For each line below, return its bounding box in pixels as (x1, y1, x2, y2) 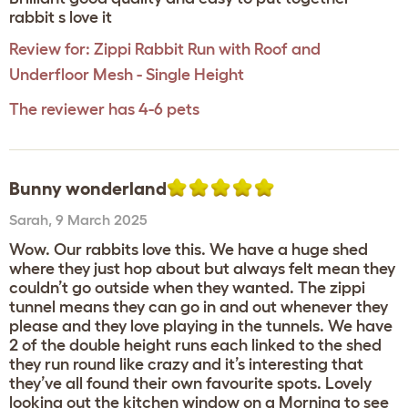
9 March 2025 (56, 211, 148, 228)
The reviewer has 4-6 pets (9, 100, 199, 118)
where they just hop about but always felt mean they (9, 260, 395, 278)
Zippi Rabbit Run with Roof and (94, 40, 321, 58)
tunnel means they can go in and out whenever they (9, 298, 388, 316)
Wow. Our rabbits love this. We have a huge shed (9, 240, 368, 259)
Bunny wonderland (9, 178, 167, 199)
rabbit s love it (9, 8, 112, 26)
